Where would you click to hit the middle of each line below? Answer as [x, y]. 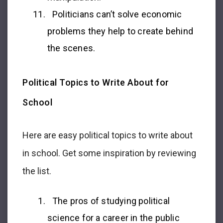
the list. [37, 171]
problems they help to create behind [120, 31]
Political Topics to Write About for [96, 82]
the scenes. [71, 48]
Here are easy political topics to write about [108, 135]
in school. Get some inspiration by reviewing [109, 153]
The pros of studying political [111, 201]
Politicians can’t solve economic [117, 14]
